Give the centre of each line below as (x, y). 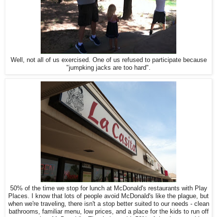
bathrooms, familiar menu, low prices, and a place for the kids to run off (108, 212)
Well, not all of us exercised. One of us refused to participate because (108, 60)
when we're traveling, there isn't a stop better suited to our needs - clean (108, 204)
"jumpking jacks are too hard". (108, 68)
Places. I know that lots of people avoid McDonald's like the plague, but (108, 196)
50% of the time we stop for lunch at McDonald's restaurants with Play (108, 188)
